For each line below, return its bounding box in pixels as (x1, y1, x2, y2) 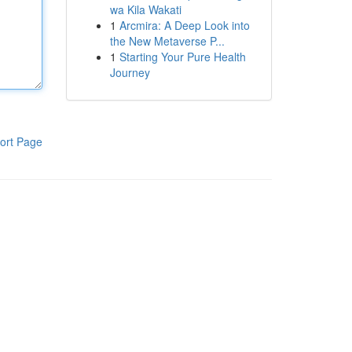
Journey (109, 64, 150, 80)
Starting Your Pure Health (119, 49, 246, 64)
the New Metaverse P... (109, 33, 225, 49)
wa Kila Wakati (109, 2, 181, 17)
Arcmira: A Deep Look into (119, 17, 250, 33)
